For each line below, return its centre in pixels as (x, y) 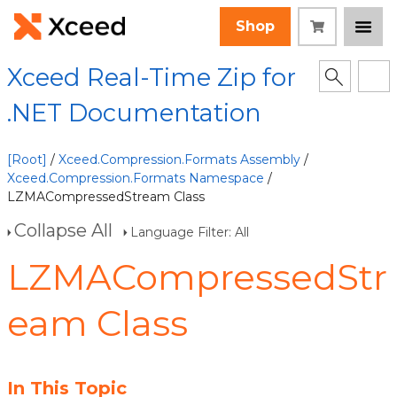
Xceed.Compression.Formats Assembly (179, 160)
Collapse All (63, 230)
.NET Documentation (134, 113)
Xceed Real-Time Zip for (152, 78)
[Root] (27, 160)
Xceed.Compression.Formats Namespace (136, 178)
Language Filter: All (190, 232)
